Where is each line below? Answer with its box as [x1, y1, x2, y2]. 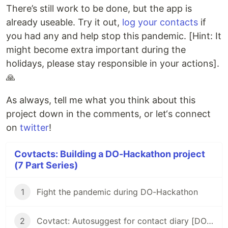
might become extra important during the [6, 44, 186, 55]
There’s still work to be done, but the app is [6, 3, 192, 14]
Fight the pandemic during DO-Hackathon [37, 187, 198, 197]
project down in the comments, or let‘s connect [6, 108, 211, 120]
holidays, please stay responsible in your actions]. [6, 58, 219, 69]
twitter [20, 122, 49, 133]
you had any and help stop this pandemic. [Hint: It [6, 31, 221, 42]
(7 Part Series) [14, 160, 78, 171]
